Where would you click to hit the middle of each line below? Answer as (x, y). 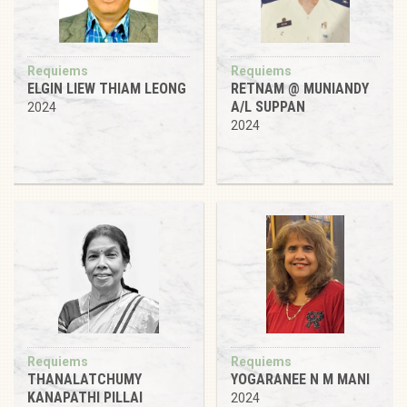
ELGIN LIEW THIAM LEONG (107, 88)
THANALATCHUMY (84, 379)
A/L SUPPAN (268, 106)
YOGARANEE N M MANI (300, 379)
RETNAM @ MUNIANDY (300, 88)
